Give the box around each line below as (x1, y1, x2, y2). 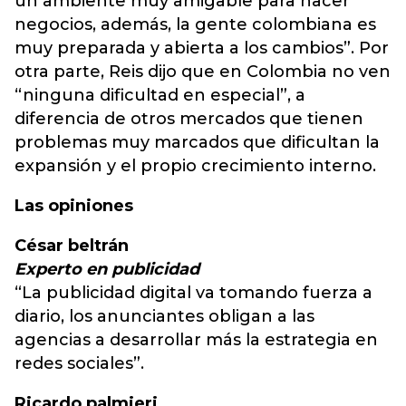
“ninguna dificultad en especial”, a (14, 85, 305, 105)
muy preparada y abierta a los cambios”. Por (14, 38, 389, 58)
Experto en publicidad (14, 259, 199, 279)
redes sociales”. (14, 353, 149, 373)
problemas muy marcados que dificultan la (14, 132, 380, 152)
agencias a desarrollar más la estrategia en (14, 330, 378, 350)
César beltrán (14, 236, 129, 256)
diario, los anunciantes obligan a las (14, 306, 314, 326)
